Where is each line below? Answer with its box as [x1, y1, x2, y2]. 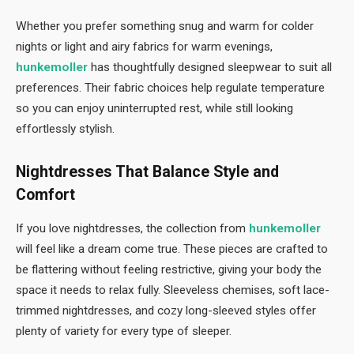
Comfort [16, 186, 75, 204]
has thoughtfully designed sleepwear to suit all [88, 60, 332, 75]
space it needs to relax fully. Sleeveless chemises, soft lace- [16, 282, 330, 297]
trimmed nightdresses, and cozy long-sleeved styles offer [16, 303, 316, 318]
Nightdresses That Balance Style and [16, 163, 279, 181]
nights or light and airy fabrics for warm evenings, [16, 40, 273, 55]
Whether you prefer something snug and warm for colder [16, 19, 314, 34]
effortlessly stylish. [16, 122, 115, 137]
